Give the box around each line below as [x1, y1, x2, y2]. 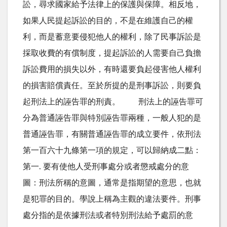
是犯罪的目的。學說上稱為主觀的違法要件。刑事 [23, 195, 201, 203]
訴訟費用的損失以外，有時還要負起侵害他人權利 [23, 65, 201, 73]
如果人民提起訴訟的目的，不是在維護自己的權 [23, 16, 193, 25]
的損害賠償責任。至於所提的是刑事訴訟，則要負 [23, 81, 201, 90]
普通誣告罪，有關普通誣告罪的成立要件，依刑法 [23, 130, 201, 138]
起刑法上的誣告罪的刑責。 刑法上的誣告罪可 [23, 97, 203, 106]
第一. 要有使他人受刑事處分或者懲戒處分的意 [23, 162, 189, 171]
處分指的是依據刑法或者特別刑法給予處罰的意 [23, 211, 193, 219]
